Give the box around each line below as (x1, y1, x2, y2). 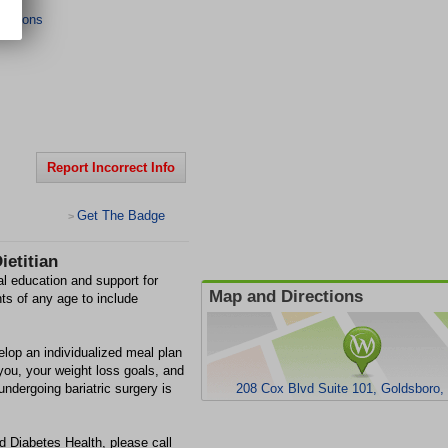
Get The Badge (77, 208, 165, 223)
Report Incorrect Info (47, 160, 175, 175)
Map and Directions (209, 287, 363, 306)
